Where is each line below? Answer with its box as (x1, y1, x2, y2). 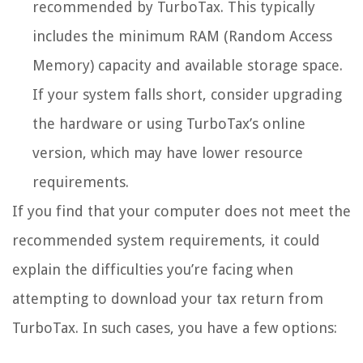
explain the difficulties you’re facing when (12, 260, 293, 278)
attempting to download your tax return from (12, 289, 323, 307)
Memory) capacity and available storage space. (32, 56, 343, 74)
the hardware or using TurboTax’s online (32, 114, 305, 132)
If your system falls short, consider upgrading (32, 85, 342, 103)
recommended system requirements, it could (12, 231, 320, 249)
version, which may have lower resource (32, 143, 303, 161)
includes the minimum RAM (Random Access (32, 27, 332, 45)
